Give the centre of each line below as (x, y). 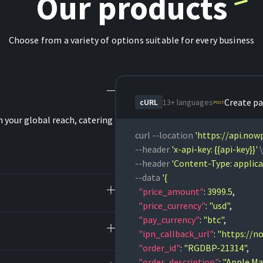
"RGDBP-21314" (214, 248)
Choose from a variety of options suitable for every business (131, 40)
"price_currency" (170, 205)
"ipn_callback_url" (174, 234)
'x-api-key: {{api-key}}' (215, 149)
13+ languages (188, 102)
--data (149, 177)
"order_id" (158, 248)
